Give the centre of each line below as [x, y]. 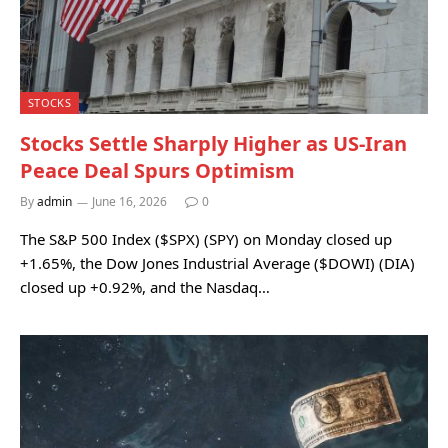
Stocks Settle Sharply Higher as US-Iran [213, 143]
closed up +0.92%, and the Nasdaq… [145, 286]
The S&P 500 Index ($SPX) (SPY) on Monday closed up [206, 238]
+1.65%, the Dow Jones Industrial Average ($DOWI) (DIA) [217, 262]
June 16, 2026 [129, 201]
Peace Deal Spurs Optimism [157, 170]
